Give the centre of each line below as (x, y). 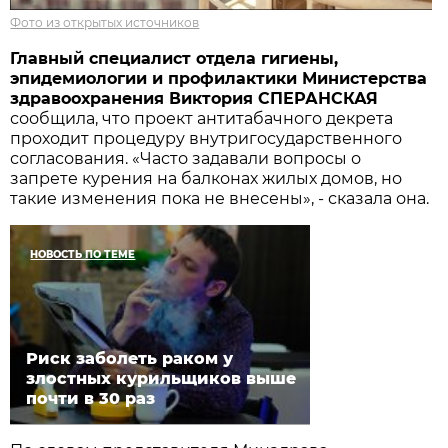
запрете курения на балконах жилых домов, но (206, 178)
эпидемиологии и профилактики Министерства (219, 78)
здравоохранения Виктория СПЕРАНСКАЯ (194, 98)
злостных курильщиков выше (161, 378)
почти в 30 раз (91, 398)
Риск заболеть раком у (130, 358)
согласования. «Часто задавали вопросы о (186, 158)
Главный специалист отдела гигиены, (174, 58)
